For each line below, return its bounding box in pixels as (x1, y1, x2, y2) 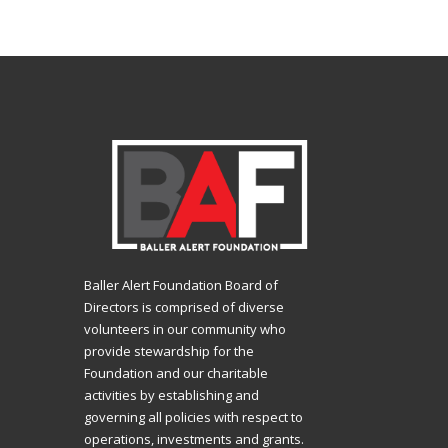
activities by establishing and (84, 386, 259, 405)
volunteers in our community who (84, 320, 286, 339)
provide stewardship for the (84, 342, 254, 361)
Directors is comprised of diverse (84, 298, 284, 317)
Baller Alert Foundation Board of (84, 276, 278, 295)
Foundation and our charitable (84, 364, 268, 383)
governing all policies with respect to (84, 408, 303, 427)
